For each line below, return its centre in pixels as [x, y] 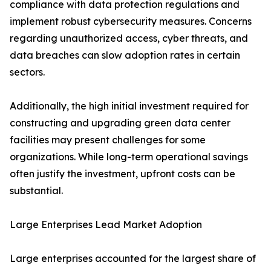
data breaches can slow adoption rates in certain [125, 55]
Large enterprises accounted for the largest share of [133, 259]
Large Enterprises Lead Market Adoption [106, 225]
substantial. [36, 191]
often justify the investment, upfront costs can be [122, 174]
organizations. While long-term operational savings [129, 157]
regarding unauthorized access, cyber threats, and [129, 38]
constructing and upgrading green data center [120, 123]
